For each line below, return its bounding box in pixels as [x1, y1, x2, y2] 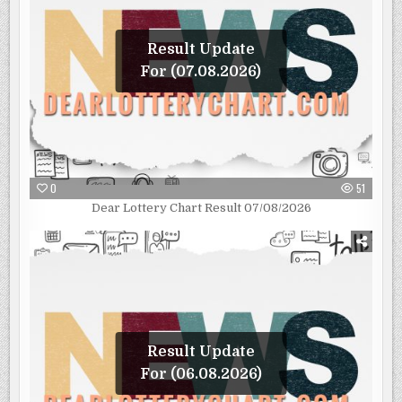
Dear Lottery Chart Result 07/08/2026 [91, 200, 311, 214]
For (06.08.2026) [139, 365, 262, 382]
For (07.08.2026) [140, 63, 262, 80]
